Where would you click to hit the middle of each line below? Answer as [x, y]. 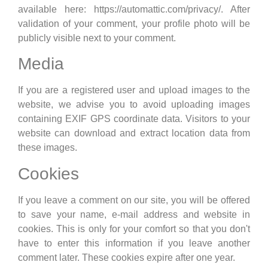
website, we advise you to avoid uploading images [134, 105]
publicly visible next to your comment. [97, 38]
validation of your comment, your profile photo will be [134, 23]
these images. [48, 148]
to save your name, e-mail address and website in [134, 214]
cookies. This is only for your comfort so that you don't [134, 229]
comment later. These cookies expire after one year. [127, 257]
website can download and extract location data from [134, 133]
